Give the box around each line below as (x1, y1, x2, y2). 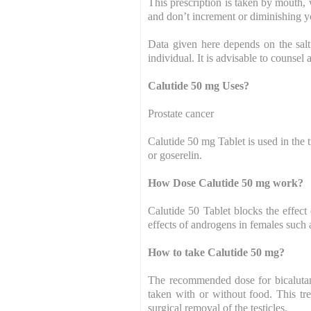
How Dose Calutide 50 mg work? (148, 176, 304, 189)
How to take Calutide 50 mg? (148, 246, 285, 258)
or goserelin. (148, 149, 203, 161)
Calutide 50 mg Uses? (148, 79, 250, 92)
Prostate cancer (148, 107, 215, 119)
